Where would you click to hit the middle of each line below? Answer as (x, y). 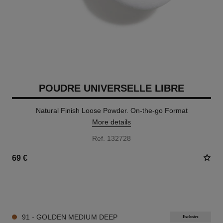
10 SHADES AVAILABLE (46, 191)
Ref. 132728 (111, 138)
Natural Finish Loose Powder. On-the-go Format (111, 111)
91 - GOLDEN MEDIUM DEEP (70, 217)
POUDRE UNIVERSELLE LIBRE (111, 88)
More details (111, 122)
